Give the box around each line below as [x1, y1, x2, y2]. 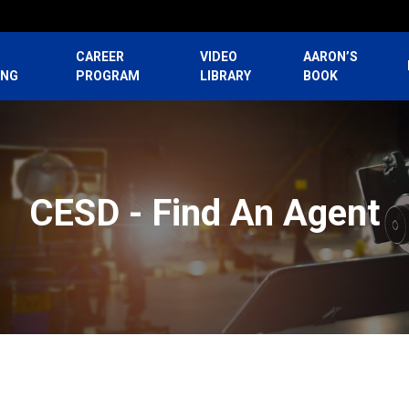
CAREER [75, 48, 124, 64]
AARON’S [303, 48, 359, 64]
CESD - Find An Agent [29, 192, 380, 235]
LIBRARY [200, 68, 252, 83]
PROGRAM [75, 68, 140, 83]
